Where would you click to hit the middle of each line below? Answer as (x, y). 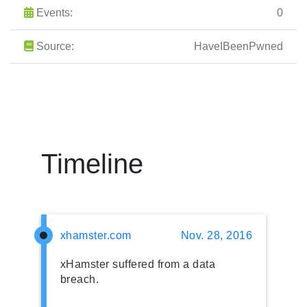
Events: (53, 12)
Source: (54, 46)
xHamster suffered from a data (138, 264)
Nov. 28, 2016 (217, 235)
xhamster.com (96, 235)
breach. (79, 279)
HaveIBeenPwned (238, 46)
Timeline (92, 163)
